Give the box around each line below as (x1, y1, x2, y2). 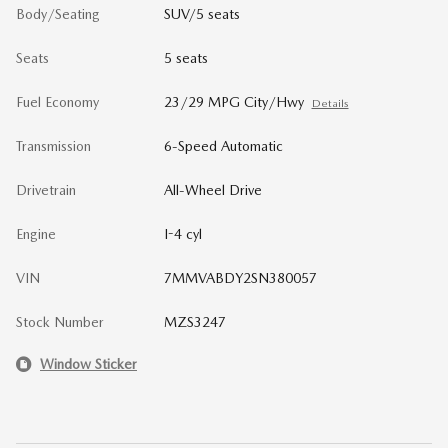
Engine (16, 226, 56, 243)
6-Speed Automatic (163, 138, 283, 155)
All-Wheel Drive (163, 182, 262, 199)
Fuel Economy (16, 94, 99, 111)
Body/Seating (16, 6, 100, 23)
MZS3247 (163, 314, 226, 331)
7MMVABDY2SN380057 (163, 270, 317, 287)
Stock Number (16, 314, 104, 331)
